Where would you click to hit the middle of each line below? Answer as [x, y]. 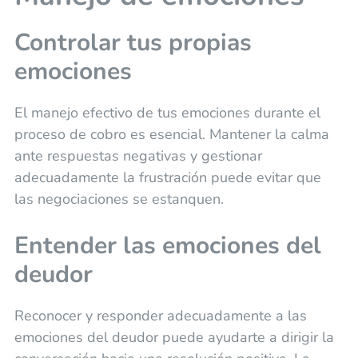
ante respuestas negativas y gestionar [138, 155]
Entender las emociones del [167, 245]
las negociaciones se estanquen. [119, 199]
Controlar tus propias [133, 42]
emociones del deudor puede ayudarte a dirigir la [174, 337]
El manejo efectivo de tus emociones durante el [167, 112]
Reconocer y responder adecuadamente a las [160, 315]
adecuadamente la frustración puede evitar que [167, 177]
